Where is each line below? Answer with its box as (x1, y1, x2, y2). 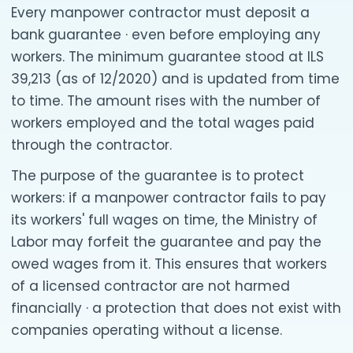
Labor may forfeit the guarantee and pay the (11, 232, 321, 251)
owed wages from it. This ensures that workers (11, 254, 327, 273)
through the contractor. (11, 135, 172, 154)
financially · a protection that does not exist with (11, 298, 341, 318)
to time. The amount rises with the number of (11, 91, 321, 110)
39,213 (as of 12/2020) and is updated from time (11, 69, 340, 88)
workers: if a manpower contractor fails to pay (11, 188, 326, 207)
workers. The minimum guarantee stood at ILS (11, 46, 324, 66)
